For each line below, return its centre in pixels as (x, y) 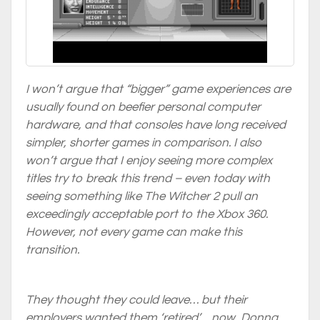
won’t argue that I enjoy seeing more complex (149, 161)
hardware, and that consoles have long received (156, 125)
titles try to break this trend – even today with (148, 179)
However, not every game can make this (134, 232)
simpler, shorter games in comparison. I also (144, 143)
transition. (52, 250)
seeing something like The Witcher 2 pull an (142, 196)
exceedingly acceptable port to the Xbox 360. (147, 214)
